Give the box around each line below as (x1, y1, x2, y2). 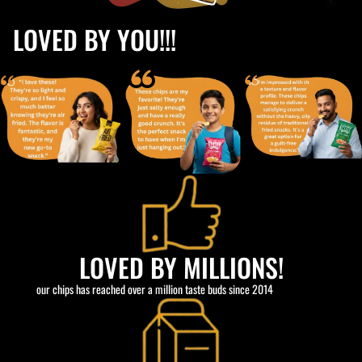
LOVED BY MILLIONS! (78, 248, 284, 287)
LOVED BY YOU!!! (13, 19, 176, 58)
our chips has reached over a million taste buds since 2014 (36, 280, 273, 298)
